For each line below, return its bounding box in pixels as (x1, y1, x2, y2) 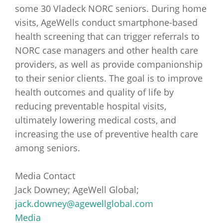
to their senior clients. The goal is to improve (15, 72, 203, 84)
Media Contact (15, 170, 75, 182)
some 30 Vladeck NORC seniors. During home (15, 2, 207, 14)
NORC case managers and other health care (15, 44, 198, 56)
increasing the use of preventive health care (15, 128, 198, 140)
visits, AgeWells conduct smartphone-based (15, 16, 198, 28)
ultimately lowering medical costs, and (15, 114, 176, 126)
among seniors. (15, 142, 80, 154)
